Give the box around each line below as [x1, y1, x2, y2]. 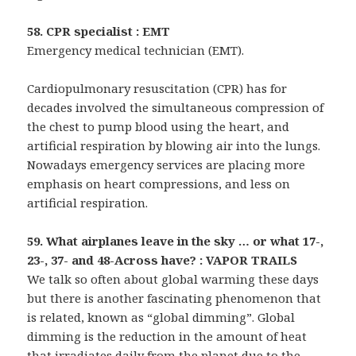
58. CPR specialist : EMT [27, 22, 171, 39]
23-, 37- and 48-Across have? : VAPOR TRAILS [27, 251, 298, 268]
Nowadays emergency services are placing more [27, 156, 306, 172]
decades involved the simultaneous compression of [27, 99, 324, 115]
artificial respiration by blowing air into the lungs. [27, 137, 321, 153]
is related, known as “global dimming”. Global [27, 308, 296, 325]
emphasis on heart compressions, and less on [27, 175, 291, 192]
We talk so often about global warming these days [27, 270, 319, 287]
